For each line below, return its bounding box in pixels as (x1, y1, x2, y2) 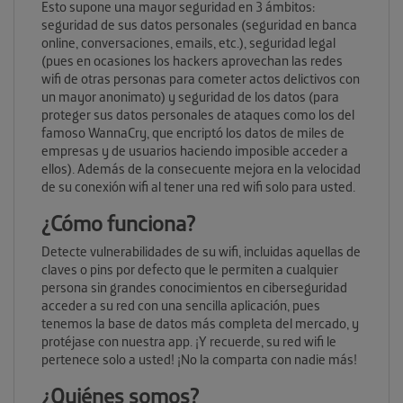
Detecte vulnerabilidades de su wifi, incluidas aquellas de (41, 243, 361, 261)
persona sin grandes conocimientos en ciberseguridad (41, 279, 347, 297)
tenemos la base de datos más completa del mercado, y (41, 315, 359, 333)
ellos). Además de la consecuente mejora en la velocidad (41, 160, 361, 178)
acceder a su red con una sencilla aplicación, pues (41, 297, 320, 315)
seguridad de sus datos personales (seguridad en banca (41, 16, 357, 34)
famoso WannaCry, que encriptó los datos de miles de (41, 124, 345, 142)
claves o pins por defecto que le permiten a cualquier (41, 261, 338, 279)
